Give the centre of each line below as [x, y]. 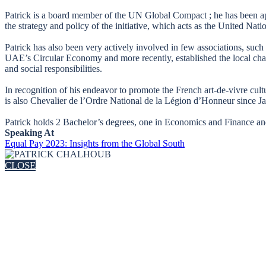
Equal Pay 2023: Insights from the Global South [95, 143]
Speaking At [29, 132]
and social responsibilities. [53, 68]
